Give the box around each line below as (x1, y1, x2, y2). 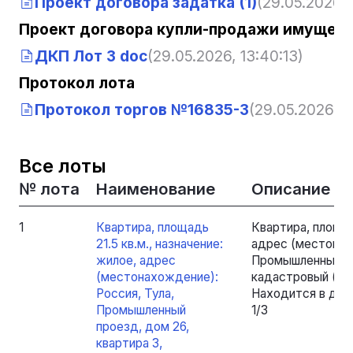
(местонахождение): (95, 269, 218, 284)
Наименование (95, 178, 215, 199)
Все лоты (18, 154, 106, 177)
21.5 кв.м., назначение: (95, 236, 223, 251)
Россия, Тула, (95, 285, 174, 301)
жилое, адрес (95, 252, 176, 268)
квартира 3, (95, 335, 162, 351)
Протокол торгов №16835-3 (34, 100, 249, 120)
